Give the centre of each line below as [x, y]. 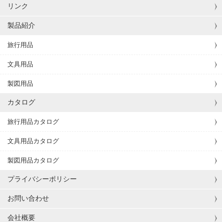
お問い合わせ [28, 198]
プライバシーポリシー [42, 179]
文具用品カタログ [33, 141]
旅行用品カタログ [33, 121]
